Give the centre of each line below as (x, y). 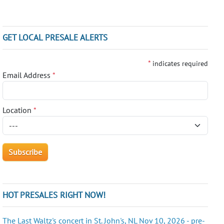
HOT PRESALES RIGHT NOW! (54, 195)
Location (18, 110)
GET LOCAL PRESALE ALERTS (55, 37)
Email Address (28, 75)
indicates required (180, 63)
